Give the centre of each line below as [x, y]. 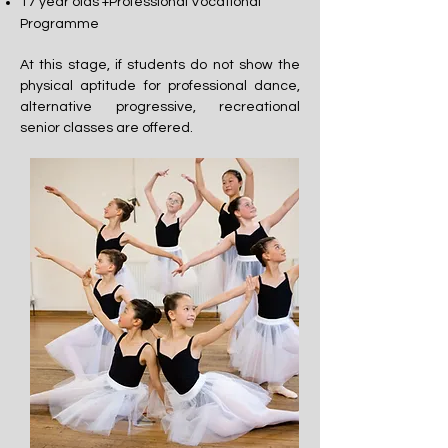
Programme [59, 23]
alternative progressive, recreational [160, 106]
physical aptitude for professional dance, [160, 85]
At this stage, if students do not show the [160, 64]
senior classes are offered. [108, 127]
